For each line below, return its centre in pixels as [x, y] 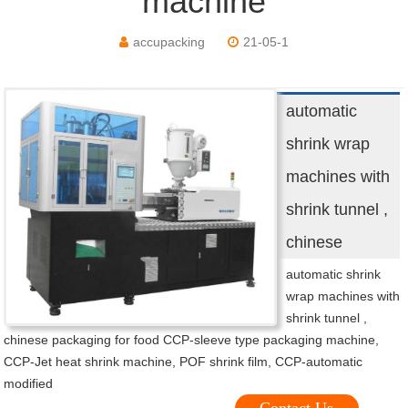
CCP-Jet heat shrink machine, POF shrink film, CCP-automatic [184, 362]
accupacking [169, 42]
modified [29, 384]
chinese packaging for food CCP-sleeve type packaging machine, [192, 340]
